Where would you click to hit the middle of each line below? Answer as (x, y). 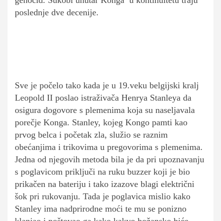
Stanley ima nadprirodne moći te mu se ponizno (101, 209)
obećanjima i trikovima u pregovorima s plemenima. (109, 147)
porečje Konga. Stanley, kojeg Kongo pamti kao (101, 123)
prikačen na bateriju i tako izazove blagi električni (105, 184)
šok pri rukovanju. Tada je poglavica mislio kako (103, 197)
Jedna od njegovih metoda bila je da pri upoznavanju (110, 160)
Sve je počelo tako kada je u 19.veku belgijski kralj (107, 86)
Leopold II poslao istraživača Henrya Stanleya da (103, 98)
